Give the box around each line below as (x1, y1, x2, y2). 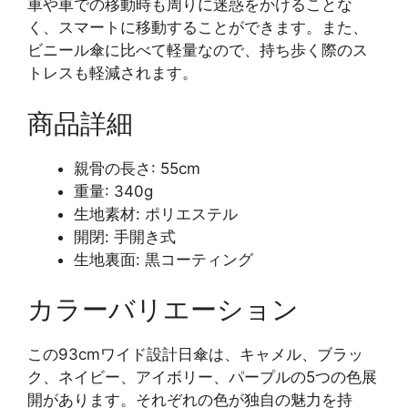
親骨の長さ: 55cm (74, 158, 200, 178)
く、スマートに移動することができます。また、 (27, 18, 368, 37)
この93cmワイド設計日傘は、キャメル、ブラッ (27, 345, 363, 364)
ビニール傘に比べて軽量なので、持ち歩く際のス (27, 41, 368, 60)
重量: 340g (74, 181, 153, 200)
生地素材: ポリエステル (74, 204, 238, 223)
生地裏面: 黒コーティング (74, 250, 253, 269)
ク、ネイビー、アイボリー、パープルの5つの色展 (27, 368, 377, 387)
